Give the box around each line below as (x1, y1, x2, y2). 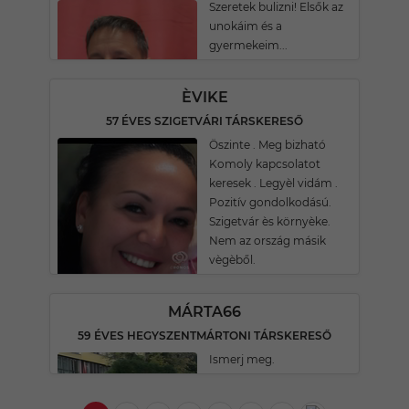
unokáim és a (209, 19, 282, 33)
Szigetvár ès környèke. (209, 215, 330, 228)
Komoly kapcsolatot (209, 157, 320, 171)
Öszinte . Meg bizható (209, 138, 326, 152)
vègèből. (209, 253, 256, 267)
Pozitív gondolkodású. (209, 195, 331, 209)
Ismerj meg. (209, 352, 275, 366)
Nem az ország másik (209, 234, 326, 247)
